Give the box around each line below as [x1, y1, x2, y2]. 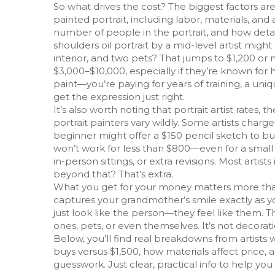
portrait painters [53, 117, 128, 128]
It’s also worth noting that [53, 104, 174, 115]
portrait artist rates [174, 104, 258, 115]
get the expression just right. [53, 91, 185, 103]
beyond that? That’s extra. [53, 168, 173, 180]
